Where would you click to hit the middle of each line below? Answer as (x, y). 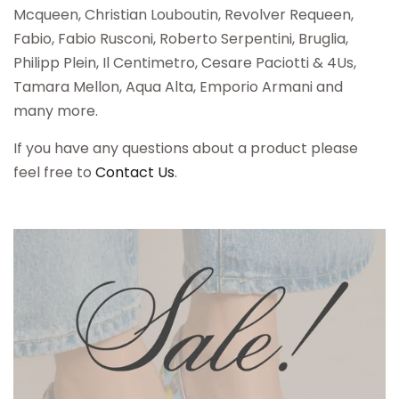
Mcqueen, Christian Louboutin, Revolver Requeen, (183, 15)
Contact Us (135, 173)
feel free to (54, 173)
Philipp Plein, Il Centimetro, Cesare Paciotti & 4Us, (185, 63)
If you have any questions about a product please (186, 149)
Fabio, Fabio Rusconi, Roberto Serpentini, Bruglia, (181, 39)
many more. (57, 111)
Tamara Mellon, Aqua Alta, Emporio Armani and (178, 87)
